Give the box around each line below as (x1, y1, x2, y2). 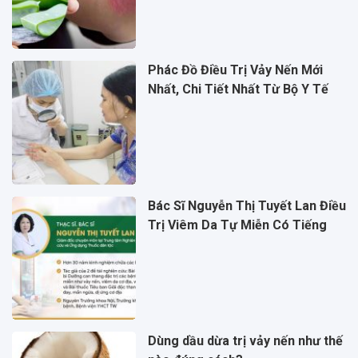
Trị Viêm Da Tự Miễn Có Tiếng (147, 217, 327, 233)
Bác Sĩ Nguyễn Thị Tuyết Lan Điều (147, 197, 346, 213)
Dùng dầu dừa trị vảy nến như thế (147, 333, 343, 349)
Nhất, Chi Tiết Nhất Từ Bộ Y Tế (147, 82, 328, 97)
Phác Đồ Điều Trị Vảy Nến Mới (147, 62, 323, 78)
